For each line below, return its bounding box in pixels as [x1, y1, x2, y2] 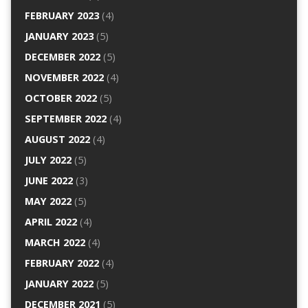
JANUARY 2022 [24, 277, 93, 291]
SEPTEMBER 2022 [24, 112, 107, 126]
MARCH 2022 [24, 236, 85, 250]
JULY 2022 [24, 153, 71, 167]
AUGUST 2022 [24, 133, 90, 146]
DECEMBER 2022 [24, 50, 100, 64]
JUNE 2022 [24, 174, 73, 188]
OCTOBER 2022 [24, 91, 97, 105]
